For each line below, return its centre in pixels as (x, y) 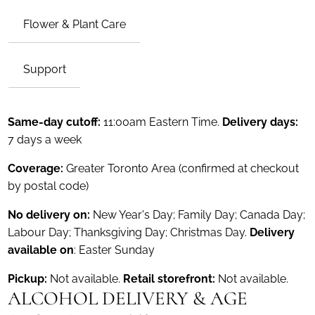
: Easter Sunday (115, 250)
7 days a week (45, 139)
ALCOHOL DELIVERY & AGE (128, 298)
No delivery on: (49, 214)
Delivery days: (261, 122)
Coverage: (37, 168)
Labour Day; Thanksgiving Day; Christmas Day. (129, 232)
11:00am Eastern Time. (163, 122)
